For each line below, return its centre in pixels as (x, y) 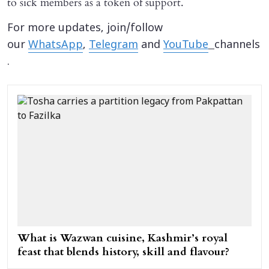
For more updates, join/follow (85, 28)
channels (237, 45)
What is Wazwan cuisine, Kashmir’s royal (122, 238)
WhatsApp (56, 45)
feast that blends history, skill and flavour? (123, 252)
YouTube (186, 45)
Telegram (113, 45)
